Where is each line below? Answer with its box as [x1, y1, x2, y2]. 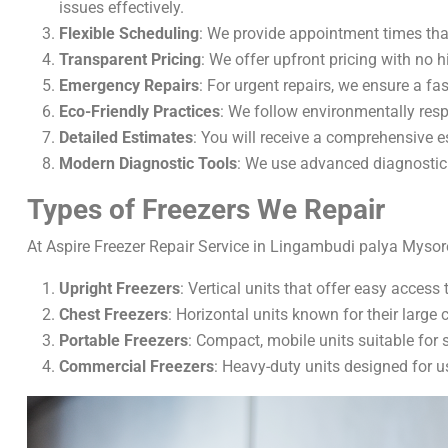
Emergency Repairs [59, 76, 199, 95]
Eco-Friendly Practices [59, 102, 220, 121]
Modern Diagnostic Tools [59, 154, 237, 173]
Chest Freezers [59, 305, 168, 324]
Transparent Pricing [59, 50, 201, 69]
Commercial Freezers [59, 357, 214, 376]
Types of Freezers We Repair [27, 193, 385, 226]
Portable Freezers [59, 331, 188, 350]
